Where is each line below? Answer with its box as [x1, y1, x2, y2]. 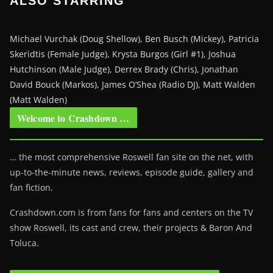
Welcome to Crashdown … [17, 110, 130, 125]
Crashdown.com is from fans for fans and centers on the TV [10, 206, 253, 218]
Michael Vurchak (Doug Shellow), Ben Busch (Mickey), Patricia [10, 32, 259, 44]
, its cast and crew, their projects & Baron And [65, 221, 252, 233]
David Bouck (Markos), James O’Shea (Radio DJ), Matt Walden [10, 78, 255, 90]
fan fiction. [10, 181, 53, 193]
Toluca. [10, 236, 39, 249]
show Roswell [10, 221, 65, 233]
